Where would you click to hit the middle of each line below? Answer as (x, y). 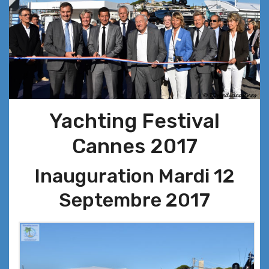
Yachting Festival (134, 121)
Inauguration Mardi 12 (134, 176)
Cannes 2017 (134, 147)
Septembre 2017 (134, 200)
